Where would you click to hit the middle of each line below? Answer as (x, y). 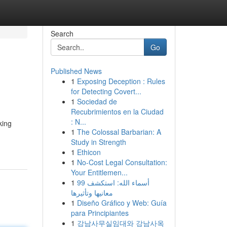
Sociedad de (97, 101)
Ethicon (89, 152)
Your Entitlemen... (99, 172)
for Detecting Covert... (106, 91)
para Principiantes (100, 213)
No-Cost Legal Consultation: (122, 162)
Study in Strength (98, 142)
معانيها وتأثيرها (92, 193)
